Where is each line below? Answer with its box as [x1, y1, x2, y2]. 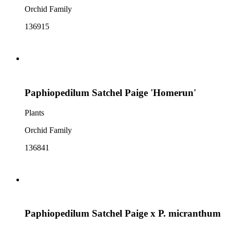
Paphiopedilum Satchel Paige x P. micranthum [25, 208, 221, 219]
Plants [25, 108, 44, 117]
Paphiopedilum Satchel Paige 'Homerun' [25, 87, 196, 98]
